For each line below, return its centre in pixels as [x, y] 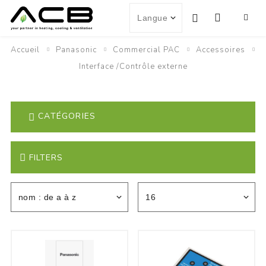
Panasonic [76, 50]
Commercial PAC [146, 50]
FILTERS [46, 157]
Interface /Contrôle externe [133, 66]
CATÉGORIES [67, 116]
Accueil [25, 50]
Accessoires [221, 50]
